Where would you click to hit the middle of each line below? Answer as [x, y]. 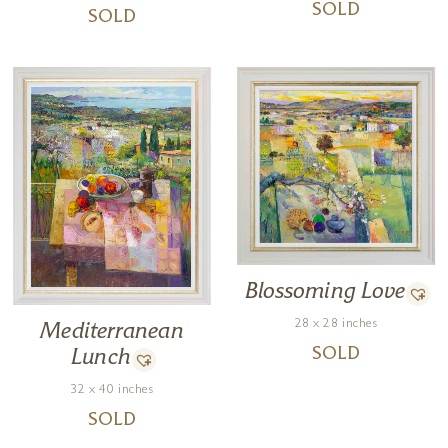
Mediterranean [112, 333]
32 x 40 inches [112, 391]
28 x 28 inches [336, 325]
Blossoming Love [325, 293]
